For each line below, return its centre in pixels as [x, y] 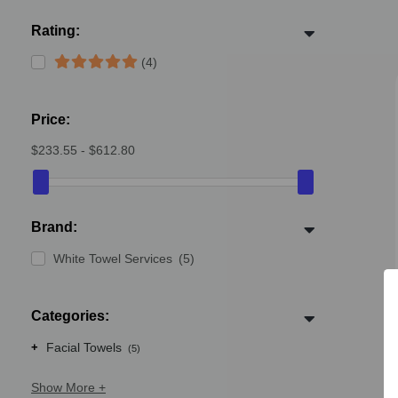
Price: [51, 119]
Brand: [54, 227]
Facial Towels [84, 347]
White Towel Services [113, 259]
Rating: [56, 31]
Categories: [70, 316]
